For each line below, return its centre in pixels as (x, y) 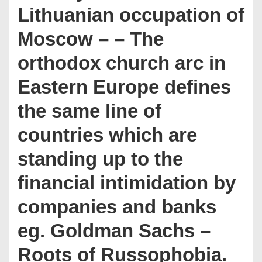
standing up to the (100, 159)
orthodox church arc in (122, 63)
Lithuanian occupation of (131, 15)
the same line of (89, 111)
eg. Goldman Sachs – (114, 231)
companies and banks (117, 207)
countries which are (107, 135)
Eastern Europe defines (124, 87)
